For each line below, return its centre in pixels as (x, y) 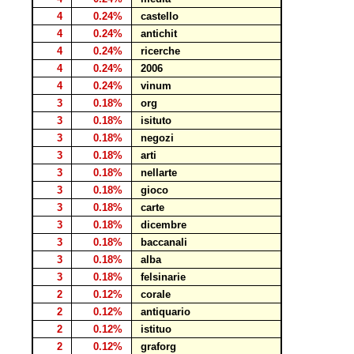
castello (160, 16)
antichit (159, 34)
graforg (158, 346)
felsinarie (163, 277)
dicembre (164, 225)
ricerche (160, 51)
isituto (156, 121)
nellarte (159, 173)
